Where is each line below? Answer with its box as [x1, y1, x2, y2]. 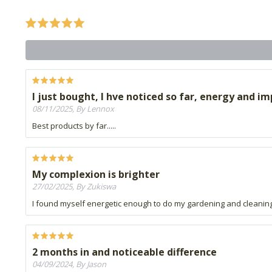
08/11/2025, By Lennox [32, 103, 114, 115]
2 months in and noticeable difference [32, 245, 217, 259]
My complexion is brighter [32, 168, 160, 182]
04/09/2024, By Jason [32, 259, 106, 270]
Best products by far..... [32, 120, 116, 132]
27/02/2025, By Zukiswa [32, 181, 116, 192]
